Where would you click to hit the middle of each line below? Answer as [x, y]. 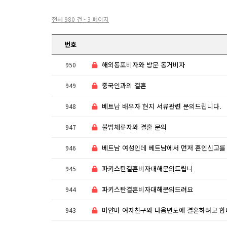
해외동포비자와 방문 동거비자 [143, 65]
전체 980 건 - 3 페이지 [80, 19]
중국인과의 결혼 [124, 85]
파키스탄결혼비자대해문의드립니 [147, 168]
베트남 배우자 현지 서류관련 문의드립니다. [162, 106]
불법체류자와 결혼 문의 [134, 127]
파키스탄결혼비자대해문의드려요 [147, 189]
